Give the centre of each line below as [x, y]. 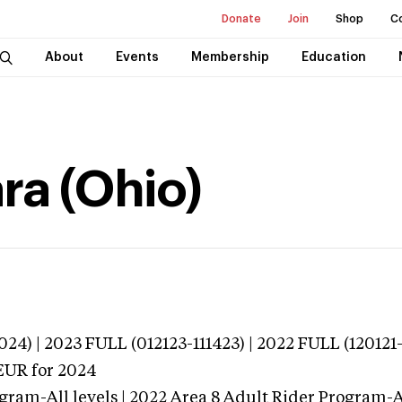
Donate [241, 19]
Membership [230, 57]
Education [333, 57]
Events [137, 57]
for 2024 [62, 371]
